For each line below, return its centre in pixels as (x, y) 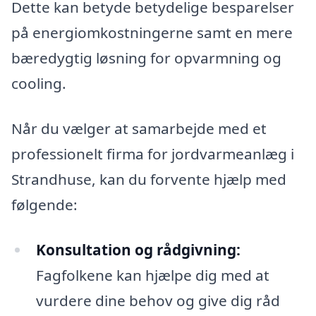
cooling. (39, 84)
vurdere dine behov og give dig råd (158, 300)
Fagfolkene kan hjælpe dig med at (152, 275)
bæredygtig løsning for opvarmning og (146, 58)
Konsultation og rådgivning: (138, 249)
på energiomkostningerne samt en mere (152, 33)
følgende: (44, 205)
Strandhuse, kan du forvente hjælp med (149, 180)
